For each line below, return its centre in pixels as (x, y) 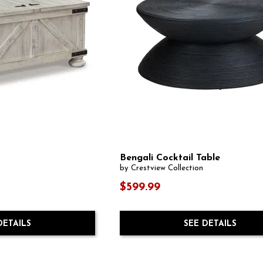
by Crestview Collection (162, 168)
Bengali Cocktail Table (170, 158)
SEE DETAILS (210, 224)
